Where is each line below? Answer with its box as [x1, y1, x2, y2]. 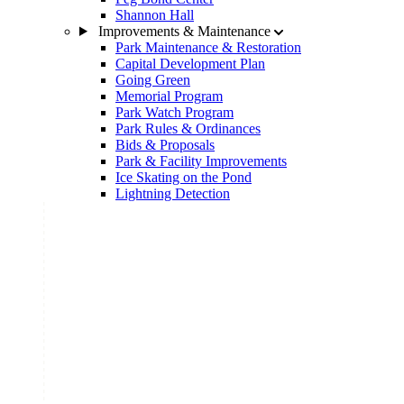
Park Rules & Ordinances [115, 121, 261, 136]
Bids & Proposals [115, 137, 215, 152]
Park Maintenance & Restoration [115, 40, 301, 55]
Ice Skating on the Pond [115, 170, 252, 185]
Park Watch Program [115, 105, 234, 120]
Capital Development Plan [115, 56, 265, 71]
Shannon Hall [115, 7, 194, 23]
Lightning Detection [115, 186, 230, 201]
